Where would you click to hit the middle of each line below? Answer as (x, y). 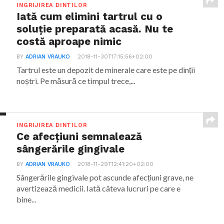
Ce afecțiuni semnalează (79, 136)
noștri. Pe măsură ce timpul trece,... (76, 81)
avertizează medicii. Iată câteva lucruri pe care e (99, 188)
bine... (26, 199)
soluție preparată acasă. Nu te (95, 29)
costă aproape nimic (69, 41)
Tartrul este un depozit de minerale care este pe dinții (106, 70)
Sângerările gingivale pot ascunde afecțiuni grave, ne (105, 177)
